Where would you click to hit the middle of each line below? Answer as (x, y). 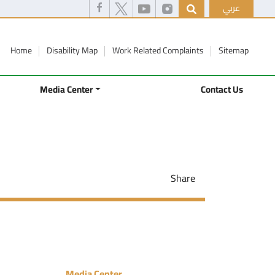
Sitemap (234, 50)
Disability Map (73, 50)
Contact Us (222, 90)
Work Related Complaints (159, 50)
